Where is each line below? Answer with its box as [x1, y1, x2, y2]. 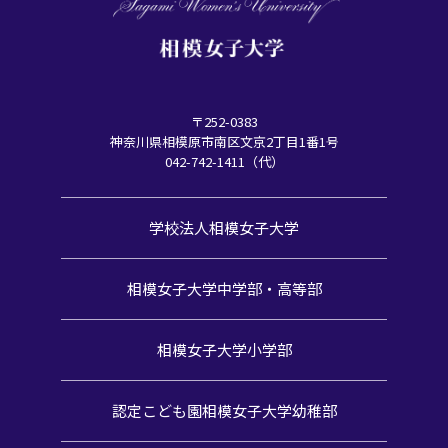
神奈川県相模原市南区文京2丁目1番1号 [109, 132, 339, 152]
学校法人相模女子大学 [149, 217, 299, 239]
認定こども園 [111, 400, 202, 422]
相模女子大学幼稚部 [201, 400, 337, 422]
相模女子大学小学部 [156, 339, 292, 361]
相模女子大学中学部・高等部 [126, 278, 322, 300]
